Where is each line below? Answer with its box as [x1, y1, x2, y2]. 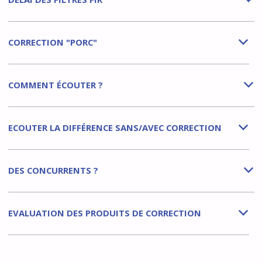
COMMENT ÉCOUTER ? [8, 79, 103, 91]
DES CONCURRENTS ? [8, 164, 98, 177]
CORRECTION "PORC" [8, 36, 97, 49]
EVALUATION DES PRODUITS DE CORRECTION [8, 207, 201, 219]
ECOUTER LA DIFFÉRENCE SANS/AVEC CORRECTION [8, 122, 222, 134]
